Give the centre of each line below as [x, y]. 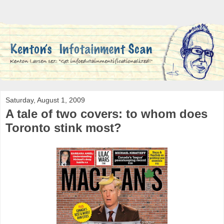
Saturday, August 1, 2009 [45, 100]
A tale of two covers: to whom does [106, 113]
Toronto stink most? [63, 127]
